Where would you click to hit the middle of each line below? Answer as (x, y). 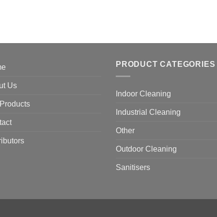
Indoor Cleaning (143, 94)
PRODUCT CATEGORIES (166, 64)
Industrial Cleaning (148, 112)
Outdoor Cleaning (146, 149)
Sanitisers (133, 167)
